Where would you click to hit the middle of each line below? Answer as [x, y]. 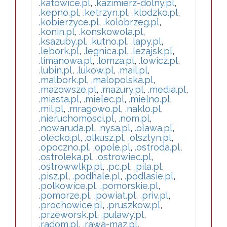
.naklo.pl [143, 109]
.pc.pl [118, 166]
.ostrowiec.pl [124, 157]
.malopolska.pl [122, 80]
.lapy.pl [146, 41]
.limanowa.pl [66, 61]
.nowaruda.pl [66, 128]
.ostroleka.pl [65, 157]
